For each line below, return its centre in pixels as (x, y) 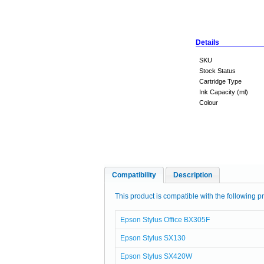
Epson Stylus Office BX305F (165, 220)
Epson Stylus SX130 (153, 238)
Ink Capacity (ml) (224, 92)
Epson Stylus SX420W (156, 256)
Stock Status (217, 71)
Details (207, 42)
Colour (209, 103)
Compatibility (134, 175)
